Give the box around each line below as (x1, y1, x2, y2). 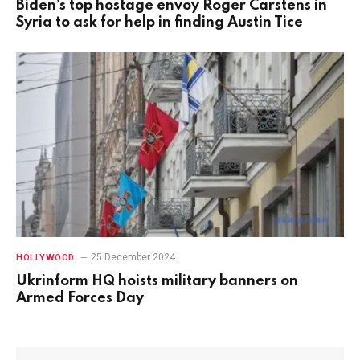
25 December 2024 (90, 251, 175, 263)
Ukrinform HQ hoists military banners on (16, 273, 298, 288)
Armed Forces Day (16, 290, 144, 305)
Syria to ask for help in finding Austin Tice (16, 15, 303, 31)
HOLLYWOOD (16, 252, 75, 263)
